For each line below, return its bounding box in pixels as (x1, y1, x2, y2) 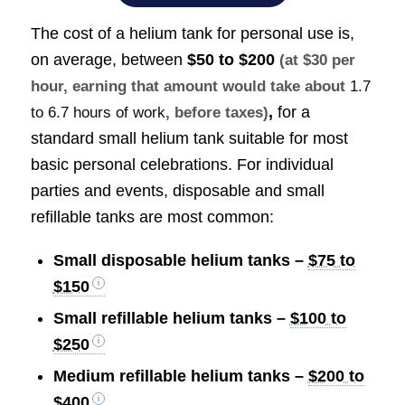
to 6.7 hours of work (30, 104, 165, 122)
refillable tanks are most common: (30, 208, 274, 227)
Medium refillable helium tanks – (52, 366, 308, 385)
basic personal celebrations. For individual (30, 155, 334, 174)
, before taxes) (165, 104, 268, 122)
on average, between (30, 51, 187, 70)
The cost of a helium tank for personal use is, (30, 24, 354, 43)
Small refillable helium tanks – (52, 308, 290, 327)
